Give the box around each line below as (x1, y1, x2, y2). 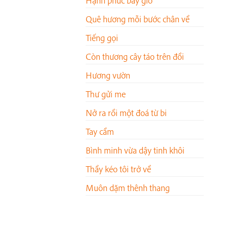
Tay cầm (86, 126, 114, 138)
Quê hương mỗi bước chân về (86, 13, 190, 25)
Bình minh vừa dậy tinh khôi (86, 144, 184, 157)
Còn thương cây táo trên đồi (86, 51, 184, 63)
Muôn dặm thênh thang (86, 182, 170, 194)
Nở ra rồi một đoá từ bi (86, 107, 167, 119)
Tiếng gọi (86, 32, 118, 44)
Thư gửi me (86, 88, 126, 100)
